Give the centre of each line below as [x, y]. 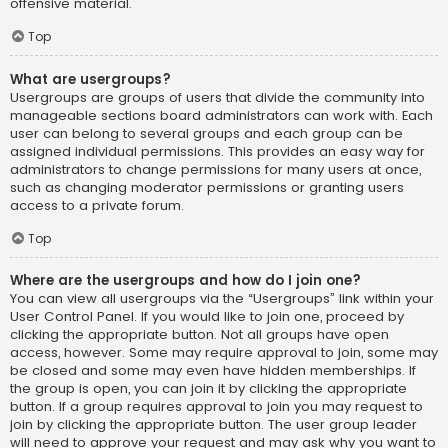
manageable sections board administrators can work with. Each [221, 115]
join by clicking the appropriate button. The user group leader [213, 425]
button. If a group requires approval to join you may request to [216, 407]
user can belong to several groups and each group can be [206, 133]
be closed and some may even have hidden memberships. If [213, 371]
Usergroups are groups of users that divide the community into [217, 97]
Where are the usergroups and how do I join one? [185, 281]
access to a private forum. [97, 205]
